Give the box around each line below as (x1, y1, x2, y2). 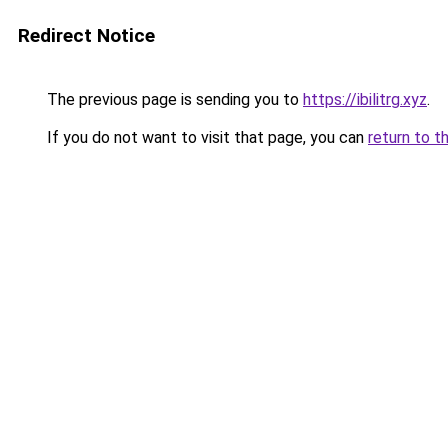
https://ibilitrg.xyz (303, 90, 427, 109)
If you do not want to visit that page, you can (43, 128, 368, 147)
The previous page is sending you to (43, 90, 303, 109)
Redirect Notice (18, 24, 155, 47)
